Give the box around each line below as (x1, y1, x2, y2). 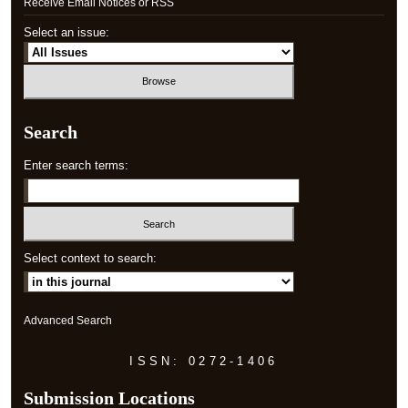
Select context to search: (24, 251, 158, 266)
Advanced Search (24, 314, 113, 328)
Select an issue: (24, 25, 110, 39)
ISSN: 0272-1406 (129, 354, 279, 369)
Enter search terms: (24, 158, 129, 172)
